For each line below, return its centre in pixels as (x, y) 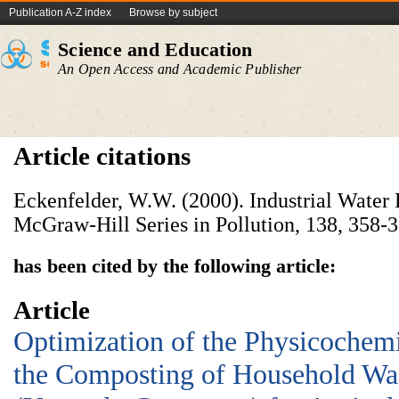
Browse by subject (173, 12)
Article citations (102, 156)
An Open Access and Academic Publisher (180, 69)
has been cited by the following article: (175, 266)
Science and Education (155, 49)
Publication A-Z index (60, 12)
